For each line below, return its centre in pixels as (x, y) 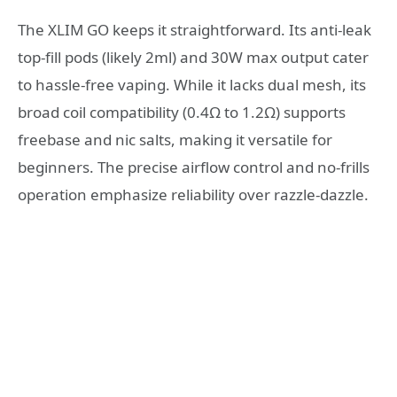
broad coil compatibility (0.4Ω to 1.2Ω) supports (182, 113)
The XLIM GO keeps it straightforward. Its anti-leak (195, 30)
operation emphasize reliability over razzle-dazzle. (193, 195)
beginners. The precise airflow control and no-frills (194, 167)
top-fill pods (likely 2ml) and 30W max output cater (193, 58)
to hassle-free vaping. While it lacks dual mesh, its (192, 85)
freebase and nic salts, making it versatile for (175, 140)
